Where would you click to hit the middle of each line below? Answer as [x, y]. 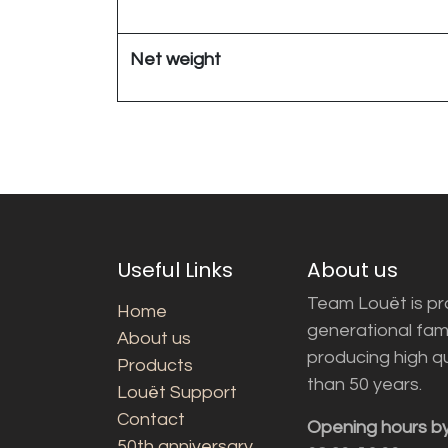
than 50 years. [364, 384]
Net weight [175, 60]
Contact [151, 419]
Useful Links [175, 269]
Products [155, 365]
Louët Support [177, 392]
